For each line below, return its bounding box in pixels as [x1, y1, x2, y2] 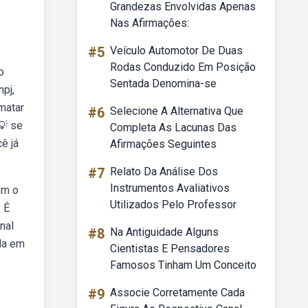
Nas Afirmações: [110, 16, 189, 30]
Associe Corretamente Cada [110, 286, 245, 299]
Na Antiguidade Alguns [110, 225, 219, 239]
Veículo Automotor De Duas [110, 44, 243, 57]
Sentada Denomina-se [110, 77, 217, 90]
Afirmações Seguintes [110, 137, 217, 151]
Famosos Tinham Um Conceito [110, 258, 256, 272]
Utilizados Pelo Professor [110, 198, 236, 211]
